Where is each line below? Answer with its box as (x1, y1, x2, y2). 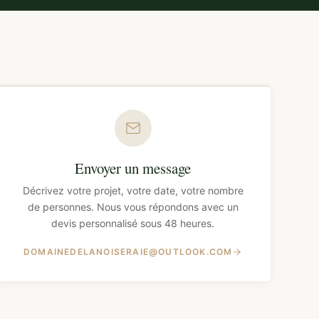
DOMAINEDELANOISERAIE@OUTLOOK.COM (23, 246, 233, 258)
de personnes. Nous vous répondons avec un (27, 201, 239, 214)
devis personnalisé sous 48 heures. (51, 217, 215, 230)
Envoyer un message (75, 158, 192, 179)
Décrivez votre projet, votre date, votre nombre (22, 184, 244, 197)
